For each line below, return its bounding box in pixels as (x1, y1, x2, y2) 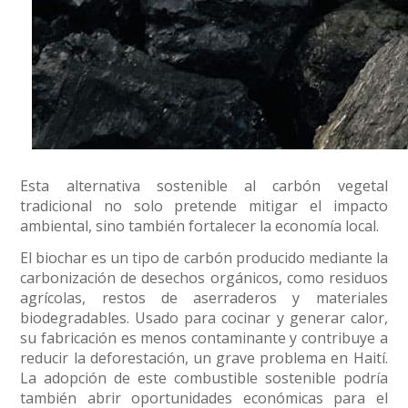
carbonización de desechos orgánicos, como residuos (20, 268, 388, 289)
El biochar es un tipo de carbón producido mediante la (20, 248, 388, 269)
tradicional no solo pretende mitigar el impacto (20, 196, 388, 217)
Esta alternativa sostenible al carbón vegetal (20, 176, 388, 197)
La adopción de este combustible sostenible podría (20, 368, 388, 389)
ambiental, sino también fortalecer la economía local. (20, 216, 380, 237)
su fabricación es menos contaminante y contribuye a (20, 328, 388, 349)
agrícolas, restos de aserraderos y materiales (20, 288, 388, 309)
